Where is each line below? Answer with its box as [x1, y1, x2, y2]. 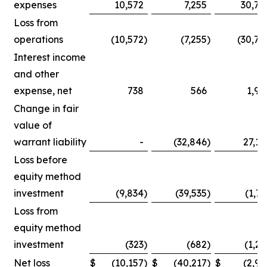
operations [14, 33, 63, 45]
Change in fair [14, 103, 79, 114]
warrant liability [14, 136, 86, 148]
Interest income [14, 51, 86, 63]
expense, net [14, 85, 72, 97]
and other [14, 68, 59, 80]
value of [14, 119, 52, 131]
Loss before [14, 154, 67, 166]
